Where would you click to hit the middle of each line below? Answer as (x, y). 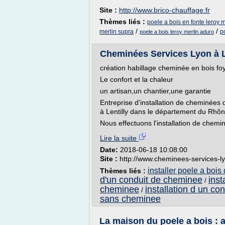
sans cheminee (130, 199)
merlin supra (117, 32)
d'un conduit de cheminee (151, 180)
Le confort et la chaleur (137, 79)
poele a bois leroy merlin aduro (177, 32)
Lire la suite (119, 138)
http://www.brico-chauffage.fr (164, 10)
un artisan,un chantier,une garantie (155, 91)
